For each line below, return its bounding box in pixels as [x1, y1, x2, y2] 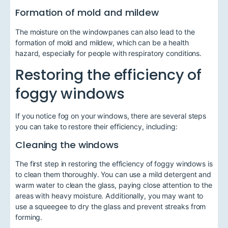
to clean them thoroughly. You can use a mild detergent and [15, 170, 212, 179]
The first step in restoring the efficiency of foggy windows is [15, 159, 213, 168]
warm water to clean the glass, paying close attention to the [15, 181, 212, 190]
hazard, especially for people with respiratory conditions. [15, 48, 202, 58]
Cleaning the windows [15, 138, 119, 151]
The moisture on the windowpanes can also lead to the [15, 27, 195, 36]
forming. [15, 213, 43, 222]
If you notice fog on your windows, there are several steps [15, 111, 207, 120]
